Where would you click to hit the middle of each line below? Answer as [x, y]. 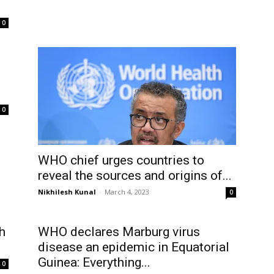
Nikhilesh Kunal [67, 192]
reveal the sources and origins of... [135, 176]
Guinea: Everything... [94, 262]
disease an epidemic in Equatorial [134, 247]
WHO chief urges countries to [121, 160]
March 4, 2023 [127, 192]
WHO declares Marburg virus [119, 232]
